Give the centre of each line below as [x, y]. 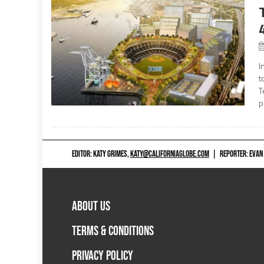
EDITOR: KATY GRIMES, [101, 154]
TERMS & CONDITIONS [113, 232]
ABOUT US [91, 207]
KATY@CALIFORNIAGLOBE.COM [170, 154]
